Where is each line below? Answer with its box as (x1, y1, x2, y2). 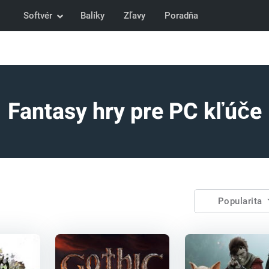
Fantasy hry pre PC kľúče (7, 95, 262, 128)
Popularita (217, 195, 265, 207)
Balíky (80, 10, 104, 21)
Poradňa (164, 10, 198, 21)
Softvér (23, 10, 52, 21)
